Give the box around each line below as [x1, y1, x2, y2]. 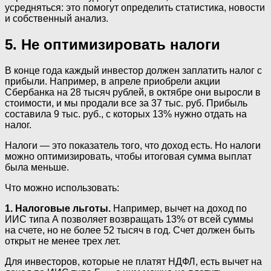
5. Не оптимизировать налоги [5, 36, 220, 53]
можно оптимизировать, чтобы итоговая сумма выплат [5, 151, 252, 162]
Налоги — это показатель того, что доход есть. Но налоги [5, 140, 261, 151]
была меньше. [5, 162, 69, 173]
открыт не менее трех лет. [5, 236, 120, 247]
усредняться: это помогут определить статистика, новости [5, 2, 265, 13]
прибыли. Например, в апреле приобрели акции [5, 76, 220, 87]
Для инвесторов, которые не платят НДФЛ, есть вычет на [5, 256, 262, 267]
